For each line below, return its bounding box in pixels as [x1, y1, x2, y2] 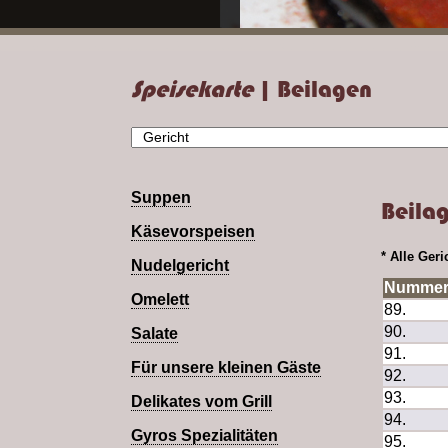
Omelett [131, 291, 189, 309]
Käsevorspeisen [131, 223, 255, 241]
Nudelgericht [131, 257, 229, 275]
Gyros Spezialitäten [131, 427, 278, 445]
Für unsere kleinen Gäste [131, 359, 321, 377]
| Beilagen [253, 74, 372, 103]
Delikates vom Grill [131, 393, 272, 411]
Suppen [131, 189, 191, 207]
